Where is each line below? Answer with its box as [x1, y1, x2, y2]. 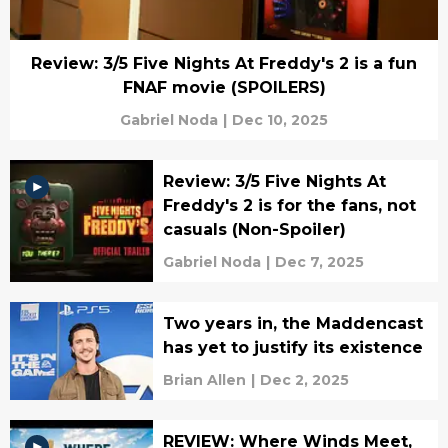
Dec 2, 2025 [259, 371, 349, 390]
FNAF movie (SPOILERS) [122, 78, 326, 98]
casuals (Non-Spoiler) [162, 220, 346, 240]
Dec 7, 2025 [274, 253, 364, 272]
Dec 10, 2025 [232, 111, 328, 130]
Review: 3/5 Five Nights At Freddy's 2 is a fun [31, 54, 417, 74]
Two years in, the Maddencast [162, 314, 423, 334]
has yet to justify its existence [162, 338, 423, 358]
